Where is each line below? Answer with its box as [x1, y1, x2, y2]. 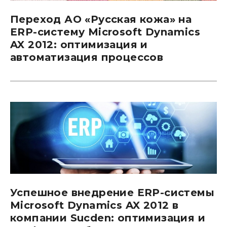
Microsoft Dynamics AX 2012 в [10, 199, 179, 211]
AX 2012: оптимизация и [10, 39, 148, 51]
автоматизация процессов [10, 51, 164, 64]
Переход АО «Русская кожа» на [10, 13, 192, 26]
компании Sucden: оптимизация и [10, 211, 205, 224]
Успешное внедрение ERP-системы [10, 186, 214, 199]
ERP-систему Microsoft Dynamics [10, 26, 200, 39]
